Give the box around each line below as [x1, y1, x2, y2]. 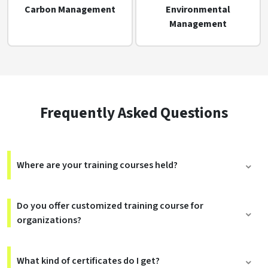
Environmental [166, 3, 230, 17]
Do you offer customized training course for [17, 199, 203, 213]
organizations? [17, 214, 81, 227]
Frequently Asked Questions [40, 102, 228, 124]
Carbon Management [25, 3, 115, 17]
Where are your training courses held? [17, 159, 178, 172]
